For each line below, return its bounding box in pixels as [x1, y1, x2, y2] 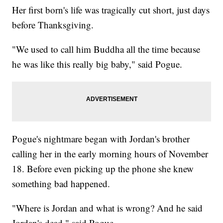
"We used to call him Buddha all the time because [12, 43, 201, 56]
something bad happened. [12, 177, 111, 190]
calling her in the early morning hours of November [12, 147, 209, 160]
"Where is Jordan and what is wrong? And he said [12, 202, 203, 215]
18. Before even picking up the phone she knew [12, 162, 194, 175]
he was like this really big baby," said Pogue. [12, 58, 183, 71]
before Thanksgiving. [12, 18, 94, 31]
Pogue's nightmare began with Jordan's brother [12, 132, 190, 145]
